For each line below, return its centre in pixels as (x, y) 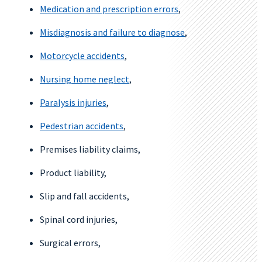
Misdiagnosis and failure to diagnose (112, 32)
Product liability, (73, 173)
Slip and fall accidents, (85, 196)
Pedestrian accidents (82, 126)
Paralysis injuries (73, 102)
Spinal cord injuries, (79, 219)
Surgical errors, (70, 243)
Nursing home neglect (85, 79)
